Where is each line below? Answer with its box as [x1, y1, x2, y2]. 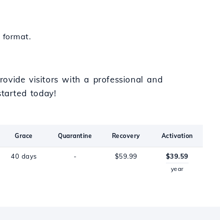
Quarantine [58, 132, 92, 139]
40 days [11, 152, 37, 160]
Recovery [111, 132, 140, 139]
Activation [161, 132, 193, 139]
